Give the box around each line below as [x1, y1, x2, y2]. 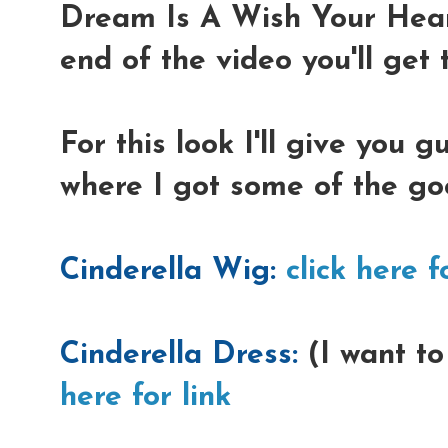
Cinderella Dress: [60, 339, 298, 371]
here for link [60, 381, 231, 413]
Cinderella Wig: [60, 255, 286, 287]
